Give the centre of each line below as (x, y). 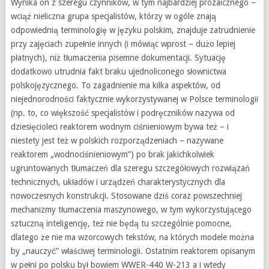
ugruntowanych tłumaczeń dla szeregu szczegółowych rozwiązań (130, 168)
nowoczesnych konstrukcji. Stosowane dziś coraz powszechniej (126, 196)
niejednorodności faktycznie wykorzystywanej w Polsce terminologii (134, 99)
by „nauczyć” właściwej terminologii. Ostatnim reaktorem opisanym (133, 251)
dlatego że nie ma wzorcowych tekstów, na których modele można (132, 237)
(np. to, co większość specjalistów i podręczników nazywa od (122, 113)
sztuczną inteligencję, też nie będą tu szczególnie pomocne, (121, 224)
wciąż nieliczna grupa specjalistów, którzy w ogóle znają (113, 17)
